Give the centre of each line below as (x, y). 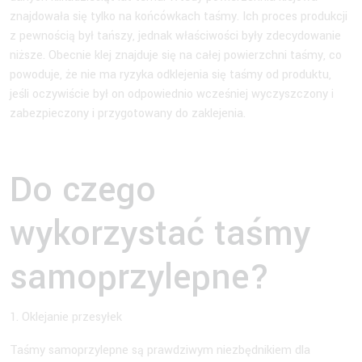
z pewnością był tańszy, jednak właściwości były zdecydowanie (175, 36)
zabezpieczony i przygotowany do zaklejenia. (129, 113)
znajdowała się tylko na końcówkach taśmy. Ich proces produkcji (179, 16)
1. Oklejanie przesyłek (66, 317)
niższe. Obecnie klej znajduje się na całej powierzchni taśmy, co (176, 55)
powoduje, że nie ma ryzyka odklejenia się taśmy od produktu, (170, 74)
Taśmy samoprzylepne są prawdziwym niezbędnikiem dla (160, 350)
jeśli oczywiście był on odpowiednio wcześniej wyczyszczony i (172, 94)
